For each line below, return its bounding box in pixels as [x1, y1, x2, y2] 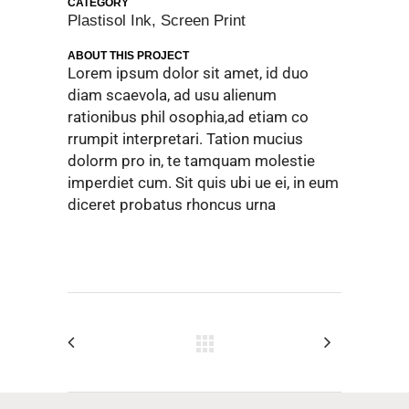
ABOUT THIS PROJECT [68, 49, 189, 62]
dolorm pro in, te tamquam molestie [68, 152, 315, 170]
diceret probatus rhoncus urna [68, 195, 276, 214]
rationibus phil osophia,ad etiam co [68, 108, 309, 126]
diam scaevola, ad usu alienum [68, 86, 277, 104]
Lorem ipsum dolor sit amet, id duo [68, 64, 309, 82]
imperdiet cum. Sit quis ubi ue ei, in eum [68, 173, 339, 192]
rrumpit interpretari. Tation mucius [68, 130, 303, 148]
